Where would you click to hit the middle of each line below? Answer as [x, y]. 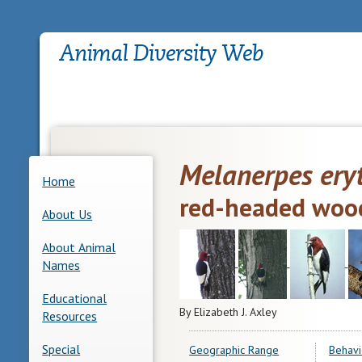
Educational [75, 298]
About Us [67, 214]
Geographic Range [234, 349]
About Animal [79, 247]
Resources [70, 316]
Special [61, 349]
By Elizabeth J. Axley [228, 311]
